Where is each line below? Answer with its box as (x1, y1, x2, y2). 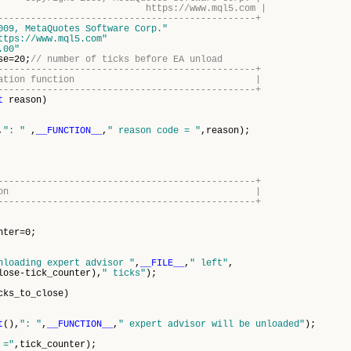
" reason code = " (107, 125, 201, 136)
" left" (190, 258, 228, 269)
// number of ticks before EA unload (31, 54, 223, 65)
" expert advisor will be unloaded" (118, 319, 305, 330)
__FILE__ (140, 258, 184, 269)
